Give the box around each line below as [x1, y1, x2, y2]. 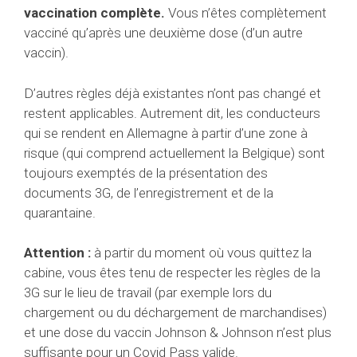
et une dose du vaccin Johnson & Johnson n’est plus [24, 324, 331, 341]
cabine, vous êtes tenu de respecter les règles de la [24, 265, 320, 281]
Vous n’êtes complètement [168, 5, 327, 22]
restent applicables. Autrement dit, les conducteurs [24, 104, 320, 121]
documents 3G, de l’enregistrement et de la [24, 184, 273, 201]
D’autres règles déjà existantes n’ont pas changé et [24, 84, 321, 101]
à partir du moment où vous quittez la [94, 245, 312, 261]
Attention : [24, 245, 94, 261]
